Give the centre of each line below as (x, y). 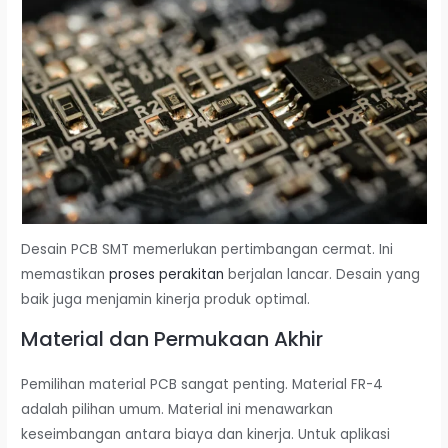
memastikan (65, 275)
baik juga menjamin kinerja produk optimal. (166, 300)
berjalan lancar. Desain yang (322, 275)
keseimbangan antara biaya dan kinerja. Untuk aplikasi (206, 435)
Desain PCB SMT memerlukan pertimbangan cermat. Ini (207, 250)
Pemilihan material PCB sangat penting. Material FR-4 (202, 385)
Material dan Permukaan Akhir (172, 339)
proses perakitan (167, 275)
